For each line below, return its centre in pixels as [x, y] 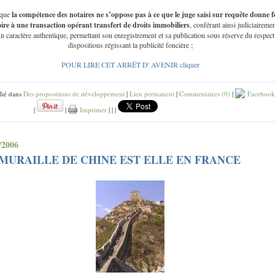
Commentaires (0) [205, 94]
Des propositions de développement [74, 94]
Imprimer [92, 110]
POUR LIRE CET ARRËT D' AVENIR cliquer [130, 64]
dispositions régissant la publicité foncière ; [130, 45]
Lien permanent [152, 94]
